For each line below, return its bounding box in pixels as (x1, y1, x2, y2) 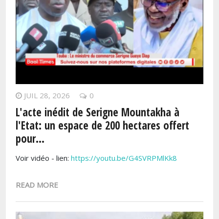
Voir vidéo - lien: (16, 153, 71, 163)
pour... (16, 131, 44, 147)
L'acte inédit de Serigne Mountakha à (16, 105, 179, 120)
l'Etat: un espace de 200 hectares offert (16, 118, 189, 133)
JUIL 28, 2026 (24, 90, 70, 101)
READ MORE (16, 180, 58, 190)
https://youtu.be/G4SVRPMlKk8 (71, 153, 177, 163)
